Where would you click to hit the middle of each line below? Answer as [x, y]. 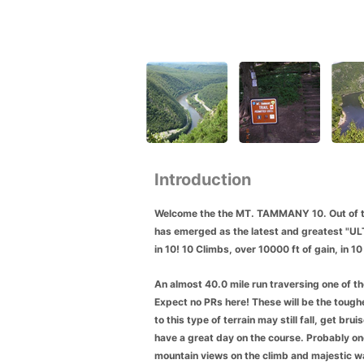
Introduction [203, 179]
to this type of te [194, 319]
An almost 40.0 [192, 284]
